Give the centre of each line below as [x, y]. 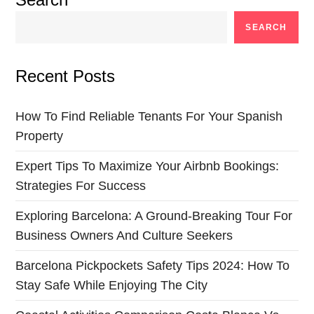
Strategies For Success [81, 186]
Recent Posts [66, 76]
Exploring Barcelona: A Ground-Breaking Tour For [154, 216]
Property [40, 136]
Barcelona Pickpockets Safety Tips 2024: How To [153, 266]
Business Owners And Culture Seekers [124, 235]
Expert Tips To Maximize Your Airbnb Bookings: [148, 166]
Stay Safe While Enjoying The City [112, 285]
